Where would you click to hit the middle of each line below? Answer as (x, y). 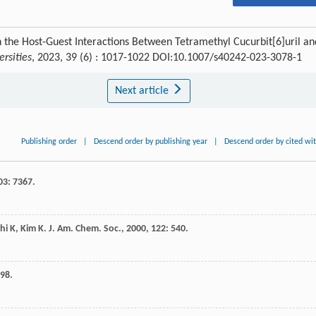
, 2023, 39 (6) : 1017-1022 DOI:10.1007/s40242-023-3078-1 (167, 58)
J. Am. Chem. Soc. (85, 229)
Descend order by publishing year (151, 142)
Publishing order (49, 142)
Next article (143, 91)
